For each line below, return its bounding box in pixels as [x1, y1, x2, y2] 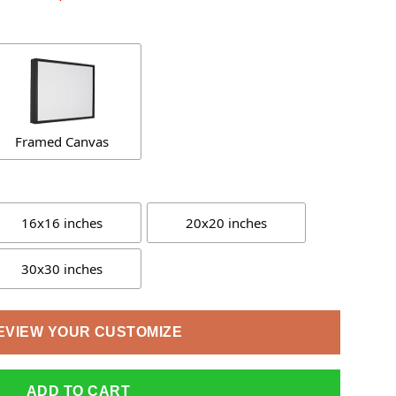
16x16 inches [21, 213, 103, 232]
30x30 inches [21, 259, 103, 278]
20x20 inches [186, 213, 267, 232]
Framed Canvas [15, 133, 109, 151]
